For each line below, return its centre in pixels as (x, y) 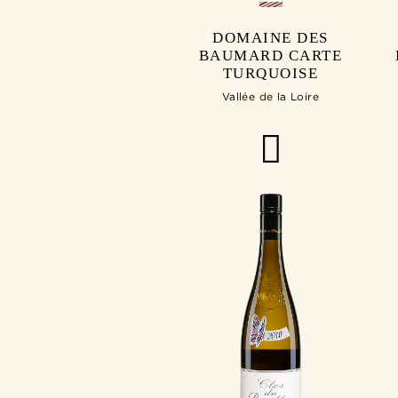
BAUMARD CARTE (271, 56)
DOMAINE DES (271, 38)
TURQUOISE (271, 74)
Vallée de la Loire (271, 97)
